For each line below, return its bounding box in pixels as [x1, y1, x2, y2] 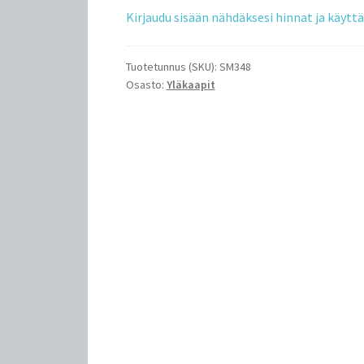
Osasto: [125, 77, 167, 93]
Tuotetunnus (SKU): [125, 59, 219, 75]
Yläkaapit [166, 77, 215, 93]
